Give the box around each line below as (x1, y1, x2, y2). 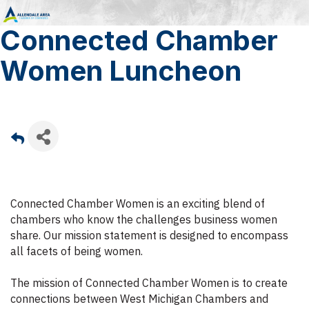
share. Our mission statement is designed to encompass (10, 228, 288, 242)
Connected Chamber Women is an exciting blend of (10, 196, 265, 210)
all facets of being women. (10, 243, 146, 258)
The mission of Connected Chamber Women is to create (10, 275, 288, 290)
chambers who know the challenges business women (10, 212, 277, 226)
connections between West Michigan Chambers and (10, 291, 268, 306)
